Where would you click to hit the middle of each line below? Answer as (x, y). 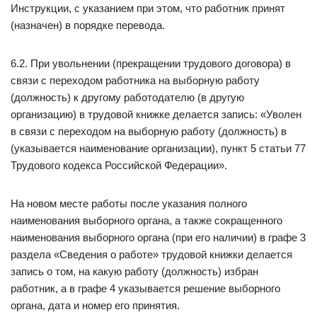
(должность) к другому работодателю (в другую (127, 97)
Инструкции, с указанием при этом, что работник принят (148, 8)
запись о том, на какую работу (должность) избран (134, 271)
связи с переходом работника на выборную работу (135, 80)
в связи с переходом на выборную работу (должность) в (149, 131)
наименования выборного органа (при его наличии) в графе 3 (158, 237)
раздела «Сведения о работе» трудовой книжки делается (151, 254)
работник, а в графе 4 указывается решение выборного (145, 288)
